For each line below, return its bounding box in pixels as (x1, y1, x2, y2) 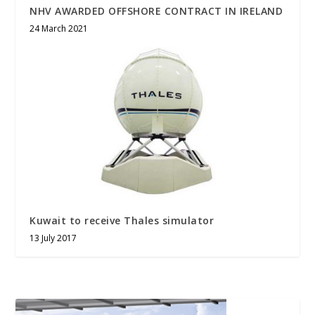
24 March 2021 (30, 22, 89, 35)
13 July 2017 (30, 232, 77, 245)
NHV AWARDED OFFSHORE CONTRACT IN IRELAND (30, 4, 283, 18)
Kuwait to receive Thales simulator (30, 214, 214, 228)
